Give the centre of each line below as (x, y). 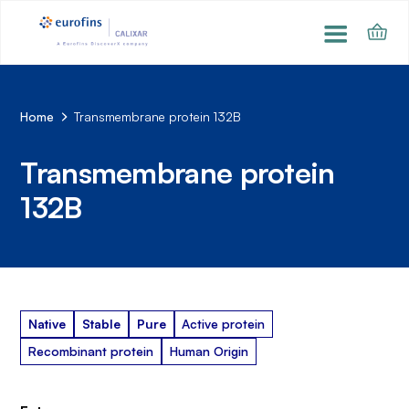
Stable (101, 323)
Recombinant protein (91, 351)
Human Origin (209, 351)
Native (47, 323)
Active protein (224, 323)
